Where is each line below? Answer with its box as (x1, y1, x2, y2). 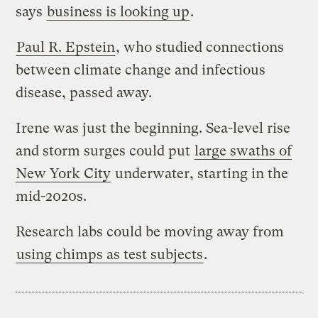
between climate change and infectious (16, 61, 266, 78)
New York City (16, 165, 111, 182)
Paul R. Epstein (16, 38, 116, 55)
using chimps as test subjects (16, 246, 204, 263)
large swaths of (194, 142, 292, 159)
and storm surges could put (16, 142, 194, 159)
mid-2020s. (16, 187, 87, 204)
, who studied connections (116, 38, 285, 55)
